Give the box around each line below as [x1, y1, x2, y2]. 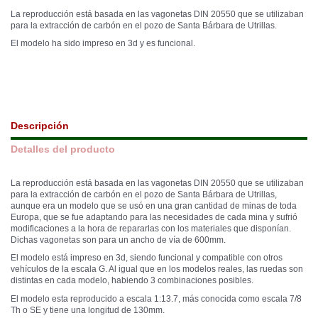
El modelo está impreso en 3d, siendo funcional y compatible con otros [11, 253, 283, 263]
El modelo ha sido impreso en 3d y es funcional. [11, 38, 195, 49]
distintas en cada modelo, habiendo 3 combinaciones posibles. [11, 275, 253, 286]
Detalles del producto [11, 143, 115, 155]
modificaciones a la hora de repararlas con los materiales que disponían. [11, 223, 291, 234]
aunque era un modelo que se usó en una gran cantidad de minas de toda [11, 200, 297, 211]
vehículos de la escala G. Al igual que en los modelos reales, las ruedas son [11, 264, 303, 275]
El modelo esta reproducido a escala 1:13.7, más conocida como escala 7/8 [11, 293, 302, 304]
